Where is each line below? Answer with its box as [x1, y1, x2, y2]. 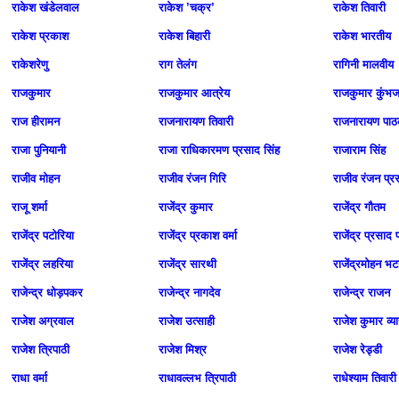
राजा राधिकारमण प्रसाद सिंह [159, 143, 280, 157]
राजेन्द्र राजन [333, 286, 390, 299]
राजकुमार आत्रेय [159, 86, 230, 100]
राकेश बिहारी [159, 29, 210, 43]
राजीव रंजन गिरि [159, 172, 226, 185]
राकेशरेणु [12, 58, 48, 71]
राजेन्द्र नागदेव [159, 286, 220, 299]
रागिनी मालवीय [333, 58, 394, 71]
